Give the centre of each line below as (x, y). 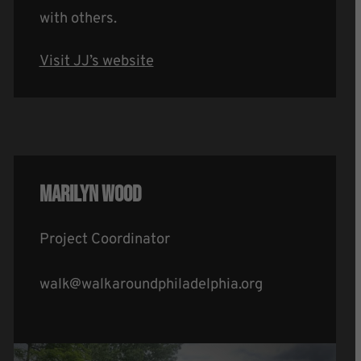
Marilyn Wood (90, 195)
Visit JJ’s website (96, 62)
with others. (78, 19)
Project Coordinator (104, 240)
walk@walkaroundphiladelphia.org (151, 285)
